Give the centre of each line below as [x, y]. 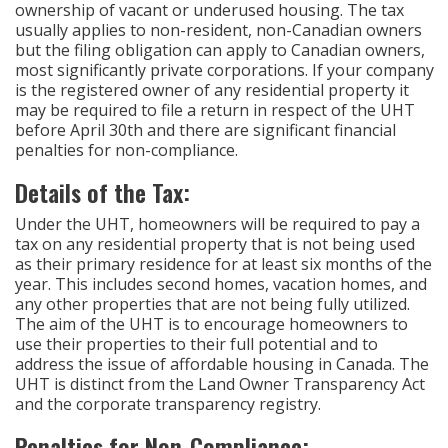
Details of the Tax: [102, 192]
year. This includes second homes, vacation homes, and [221, 284]
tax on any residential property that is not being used [215, 244]
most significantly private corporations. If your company [224, 70]
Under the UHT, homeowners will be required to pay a [217, 224]
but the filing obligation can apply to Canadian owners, [220, 50]
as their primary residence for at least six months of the [223, 264]
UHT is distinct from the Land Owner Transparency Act [220, 384]
